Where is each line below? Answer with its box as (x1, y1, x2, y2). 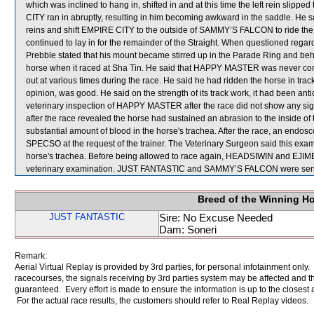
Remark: (15, 251, 47, 261)
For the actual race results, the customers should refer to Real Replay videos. (15, 296, 308, 306)
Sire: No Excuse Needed (159, 212, 273, 224)
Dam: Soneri (159, 224, 217, 235)
